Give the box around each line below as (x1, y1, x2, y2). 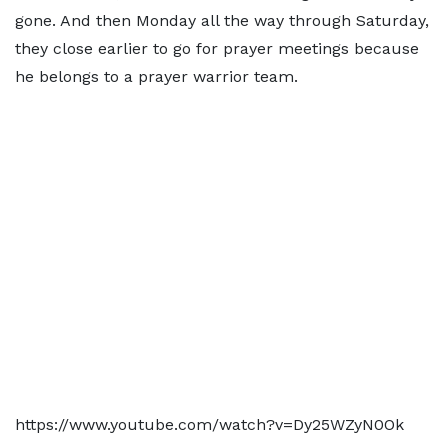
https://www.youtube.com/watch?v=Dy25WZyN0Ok (15, 415, 404, 434)
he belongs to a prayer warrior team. (15, 67, 298, 86)
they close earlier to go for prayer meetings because (15, 39, 419, 58)
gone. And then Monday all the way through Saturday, (15, 11, 429, 30)
